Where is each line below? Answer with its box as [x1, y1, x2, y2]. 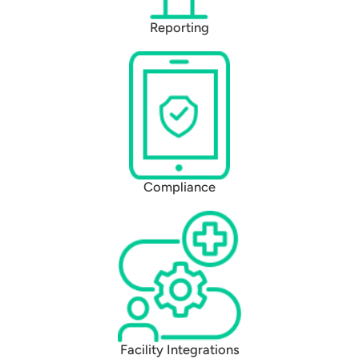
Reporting [150, 18, 209, 35]
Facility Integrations [119, 341, 240, 357]
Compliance [143, 178, 216, 195]
